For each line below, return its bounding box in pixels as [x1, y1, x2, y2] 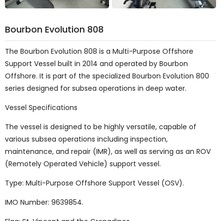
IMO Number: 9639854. [5, 197, 83, 208]
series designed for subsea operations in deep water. [5, 83, 188, 94]
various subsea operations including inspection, [5, 134, 168, 145]
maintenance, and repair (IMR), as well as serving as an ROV [5, 147, 211, 157]
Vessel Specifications [5, 103, 77, 113]
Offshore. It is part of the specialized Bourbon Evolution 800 [5, 71, 209, 81]
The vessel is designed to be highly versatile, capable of [5, 122, 196, 132]
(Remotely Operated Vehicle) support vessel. [5, 159, 163, 169]
